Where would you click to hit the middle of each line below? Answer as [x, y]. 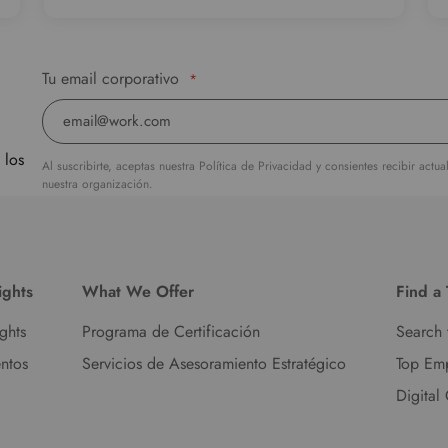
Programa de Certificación [171, 331]
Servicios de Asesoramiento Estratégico [214, 363]
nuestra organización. [98, 184]
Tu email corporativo [111, 78]
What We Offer [138, 291]
